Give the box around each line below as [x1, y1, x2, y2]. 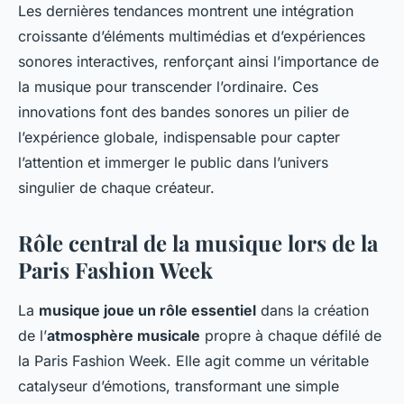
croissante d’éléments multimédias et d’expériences [18, 26, 365, 45]
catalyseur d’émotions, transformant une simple [18, 376, 339, 395]
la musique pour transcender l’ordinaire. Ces [18, 77, 318, 96]
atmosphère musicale [47, 326, 200, 344]
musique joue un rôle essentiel [39, 300, 256, 319]
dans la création [256, 300, 369, 319]
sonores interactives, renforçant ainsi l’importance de [18, 51, 379, 70]
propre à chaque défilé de [200, 326, 381, 344]
